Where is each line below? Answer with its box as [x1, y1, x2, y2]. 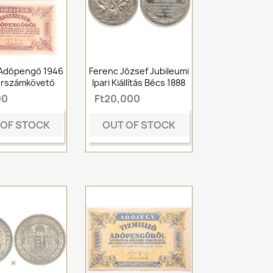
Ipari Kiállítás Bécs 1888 [92, 76, 186, 88]
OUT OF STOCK [102, 118, 175, 132]
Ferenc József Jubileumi [88, 65, 189, 77]
